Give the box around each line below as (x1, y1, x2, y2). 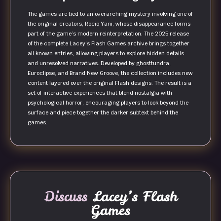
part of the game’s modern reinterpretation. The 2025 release (28, 30, 189, 37)
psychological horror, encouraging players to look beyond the (28, 99, 188, 107)
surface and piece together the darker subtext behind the (28, 109, 178, 116)
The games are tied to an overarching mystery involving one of (28, 10, 193, 18)
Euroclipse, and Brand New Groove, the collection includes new (28, 70, 193, 77)
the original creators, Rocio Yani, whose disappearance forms (28, 20, 190, 28)
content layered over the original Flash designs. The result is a (28, 79, 191, 87)
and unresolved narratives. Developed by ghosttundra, (28, 60, 171, 67)
